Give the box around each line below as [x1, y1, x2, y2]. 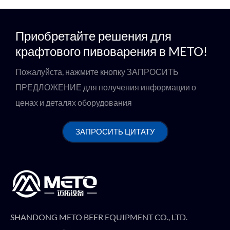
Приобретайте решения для [15, 28, 171, 43]
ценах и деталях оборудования [15, 98, 132, 107]
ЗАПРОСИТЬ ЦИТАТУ [75, 127, 155, 136]
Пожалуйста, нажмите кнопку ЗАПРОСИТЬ [15, 67, 179, 76]
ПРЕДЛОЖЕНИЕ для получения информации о [15, 82, 196, 92]
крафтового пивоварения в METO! [15, 44, 207, 59]
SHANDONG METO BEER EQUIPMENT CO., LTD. [10, 212, 187, 222]
